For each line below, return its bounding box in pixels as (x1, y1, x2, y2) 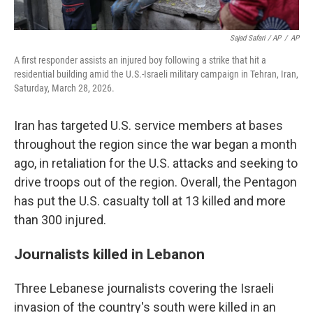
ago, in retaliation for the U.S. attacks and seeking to (14, 155, 298, 170)
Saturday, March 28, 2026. (14, 82, 115, 94)
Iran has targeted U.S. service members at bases (14, 117, 283, 133)
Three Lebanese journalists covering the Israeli (14, 280, 274, 296)
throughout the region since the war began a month (14, 136, 297, 152)
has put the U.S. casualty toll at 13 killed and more (14, 193, 286, 208)
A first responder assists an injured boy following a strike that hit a (14, 54, 266, 66)
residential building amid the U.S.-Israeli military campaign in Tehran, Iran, (14, 68, 298, 80)
